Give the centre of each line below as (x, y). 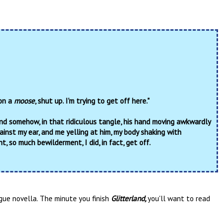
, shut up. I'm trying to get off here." (92, 100)
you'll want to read (179, 198)
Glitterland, (129, 198)
